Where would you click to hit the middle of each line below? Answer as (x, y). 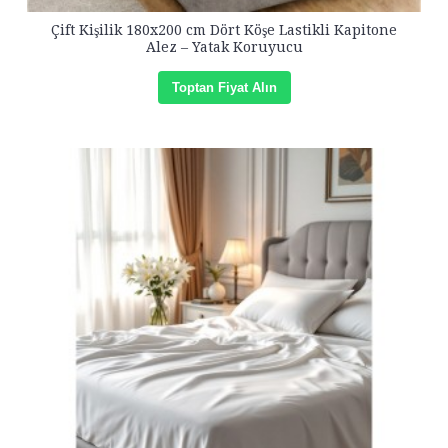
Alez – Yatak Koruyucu (224, 47)
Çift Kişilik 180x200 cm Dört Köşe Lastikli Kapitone (224, 30)
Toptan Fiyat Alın (224, 87)
